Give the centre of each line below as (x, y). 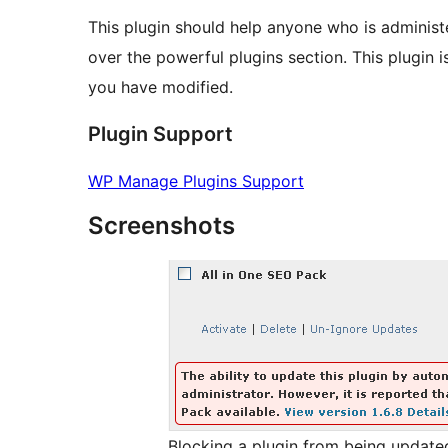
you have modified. (160, 87)
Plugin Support (160, 134)
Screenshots (161, 226)
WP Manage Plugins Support (196, 181)
